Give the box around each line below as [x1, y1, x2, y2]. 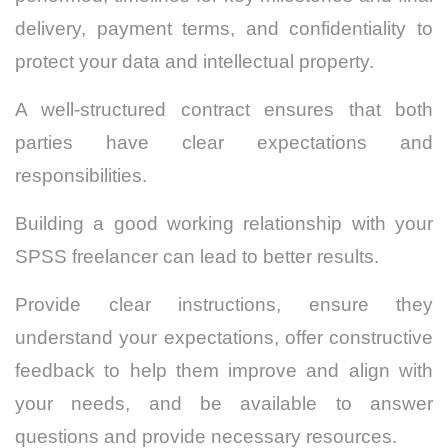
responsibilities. [15, 165, 152, 187]
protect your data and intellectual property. [15, 51, 374, 73]
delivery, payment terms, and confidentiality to [15, 18, 433, 40]
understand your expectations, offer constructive [15, 327, 433, 349]
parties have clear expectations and [15, 132, 433, 154]
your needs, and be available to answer [15, 393, 433, 415]
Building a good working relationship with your [15, 213, 433, 235]
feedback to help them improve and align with [15, 360, 433, 382]
